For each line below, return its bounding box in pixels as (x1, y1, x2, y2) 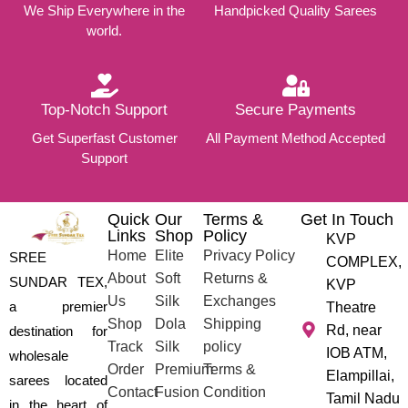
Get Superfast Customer (31, 129, 178, 146)
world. (87, 22, 123, 38)
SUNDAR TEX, (9, 274, 107, 291)
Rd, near (325, 321, 382, 338)
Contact (107, 383, 158, 400)
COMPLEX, (325, 253, 402, 270)
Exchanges (202, 292, 276, 309)
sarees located (9, 372, 107, 389)
